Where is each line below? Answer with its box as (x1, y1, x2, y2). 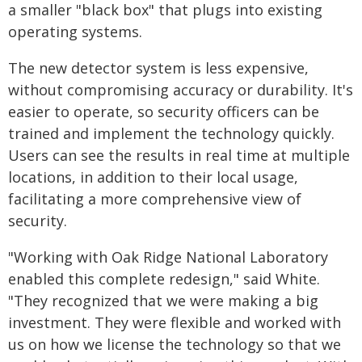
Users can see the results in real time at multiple (8, 145, 350, 165)
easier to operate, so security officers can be (8, 102, 319, 121)
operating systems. (8, 22, 142, 41)
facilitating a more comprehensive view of (8, 189, 301, 208)
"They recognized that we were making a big (8, 291, 318, 310)
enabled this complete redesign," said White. (8, 269, 320, 288)
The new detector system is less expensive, (8, 58, 309, 78)
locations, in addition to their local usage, (8, 167, 298, 187)
